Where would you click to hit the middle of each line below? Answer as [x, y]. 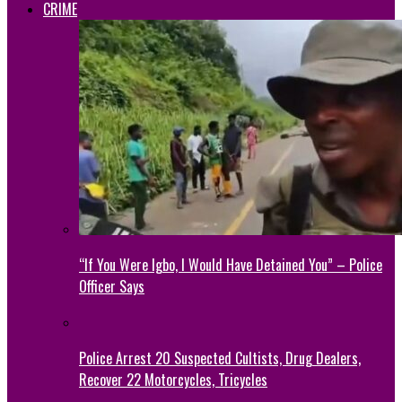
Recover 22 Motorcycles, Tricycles [173, 379]
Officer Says [112, 286]
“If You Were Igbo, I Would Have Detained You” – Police [231, 264]
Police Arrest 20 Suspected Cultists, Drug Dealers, [220, 358]
